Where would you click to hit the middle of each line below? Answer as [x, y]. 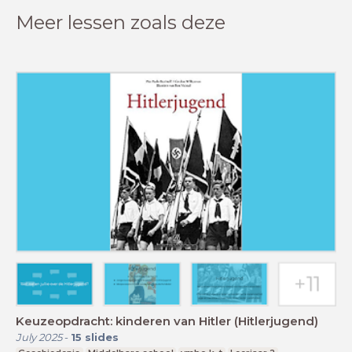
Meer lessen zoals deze [121, 23]
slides [102, 337]
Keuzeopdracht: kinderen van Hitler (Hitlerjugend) [167, 321]
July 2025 [39, 337]
